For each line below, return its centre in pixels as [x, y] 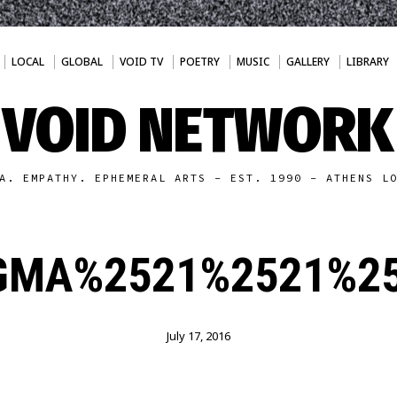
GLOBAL [82, 62]
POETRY [199, 62]
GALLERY [307, 62]
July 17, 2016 [198, 336]
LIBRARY [367, 62]
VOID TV [141, 62]
